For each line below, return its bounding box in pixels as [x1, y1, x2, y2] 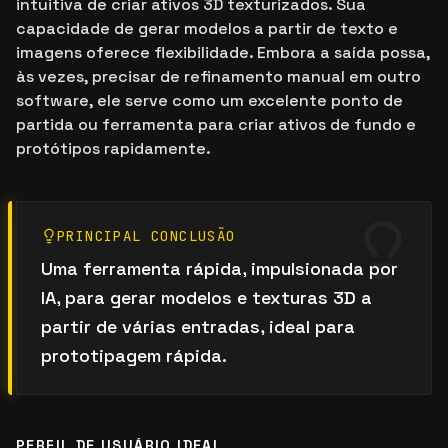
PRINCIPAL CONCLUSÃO [57, 227, 236, 245]
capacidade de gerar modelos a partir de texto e [16, 18, 398, 39]
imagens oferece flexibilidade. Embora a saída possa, [16, 42, 430, 63]
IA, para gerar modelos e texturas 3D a [41, 286, 372, 309]
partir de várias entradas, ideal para [41, 315, 355, 338]
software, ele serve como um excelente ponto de [16, 90, 403, 111]
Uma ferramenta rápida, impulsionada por [41, 257, 398, 280]
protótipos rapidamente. [16, 138, 211, 159]
